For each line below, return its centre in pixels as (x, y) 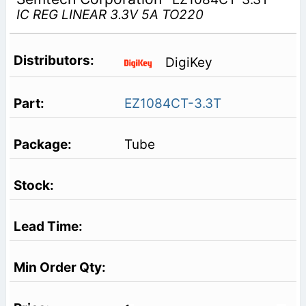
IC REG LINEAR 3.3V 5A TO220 (110, 15)
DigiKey (189, 62)
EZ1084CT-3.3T (172, 104)
